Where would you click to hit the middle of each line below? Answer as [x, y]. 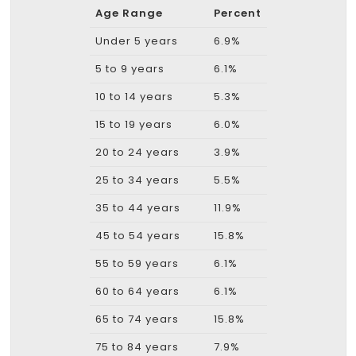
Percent [237, 14]
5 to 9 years [130, 69]
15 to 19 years [133, 125]
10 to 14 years [134, 97]
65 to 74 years [137, 319]
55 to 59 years [137, 264]
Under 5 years [136, 41]
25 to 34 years [137, 180]
